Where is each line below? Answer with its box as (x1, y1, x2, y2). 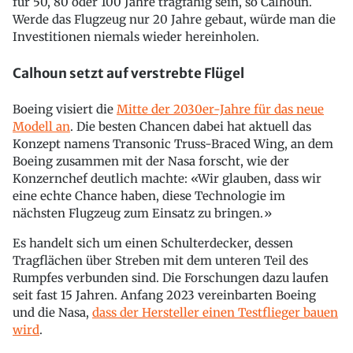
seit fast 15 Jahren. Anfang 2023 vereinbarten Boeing (13, 288, 316, 303)
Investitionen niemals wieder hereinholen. (13, 29, 259, 44)
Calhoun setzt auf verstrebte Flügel (13, 64, 244, 82)
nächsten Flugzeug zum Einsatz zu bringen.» (13, 206, 272, 221)
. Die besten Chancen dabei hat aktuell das (70, 119, 311, 135)
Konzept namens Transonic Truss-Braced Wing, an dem (13, 136, 333, 152)
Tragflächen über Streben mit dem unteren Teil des (13, 253, 308, 269)
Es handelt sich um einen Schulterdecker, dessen (13, 236, 293, 251)
